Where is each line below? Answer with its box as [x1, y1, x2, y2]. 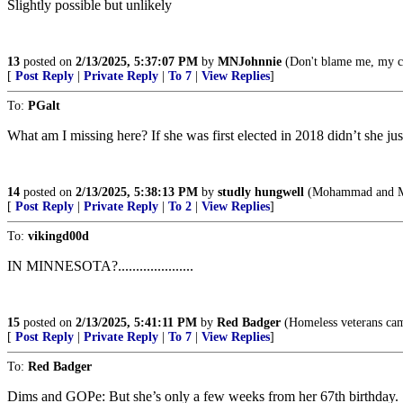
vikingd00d [28, 229, 89, 243]
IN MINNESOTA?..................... [7, 258, 193, 273]
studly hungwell [218, 185, 304, 199]
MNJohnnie [218, 55, 282, 68]
